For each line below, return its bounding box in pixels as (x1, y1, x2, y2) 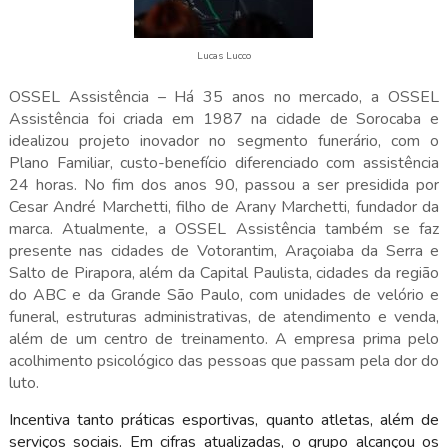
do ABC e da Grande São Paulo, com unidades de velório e (8, 283, 440, 306)
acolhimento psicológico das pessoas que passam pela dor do (8, 349, 440, 372)
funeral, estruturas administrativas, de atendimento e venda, (8, 305, 440, 328)
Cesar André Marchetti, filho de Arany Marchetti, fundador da (8, 195, 440, 218)
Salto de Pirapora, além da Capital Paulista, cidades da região (8, 261, 440, 284)
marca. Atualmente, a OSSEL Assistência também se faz (8, 217, 440, 240)
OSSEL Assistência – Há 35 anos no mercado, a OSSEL (8, 85, 440, 108)
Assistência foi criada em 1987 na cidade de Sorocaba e (8, 107, 440, 130)
